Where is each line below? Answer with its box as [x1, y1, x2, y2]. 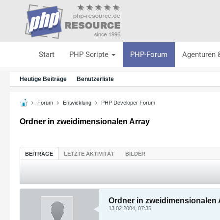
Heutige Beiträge [20, 76, 67, 82]
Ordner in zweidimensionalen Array [20, 117, 150, 126]
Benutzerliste [77, 76, 114, 82]
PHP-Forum [130, 50, 167, 59]
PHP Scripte [69, 50, 110, 59]
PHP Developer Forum [101, 99, 155, 106]
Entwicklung [63, 99, 91, 106]
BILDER [125, 150, 145, 157]
